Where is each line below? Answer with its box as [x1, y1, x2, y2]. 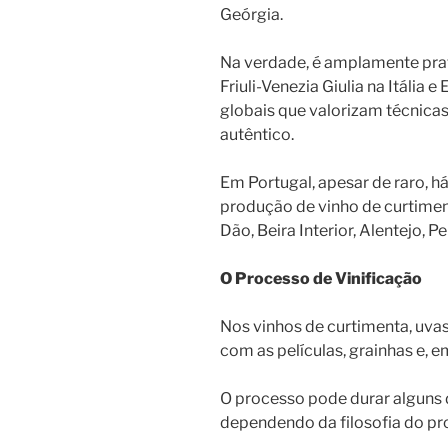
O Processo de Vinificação [220, 269, 422, 289]
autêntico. [220, 125, 294, 145]
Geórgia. [220, 5, 283, 25]
